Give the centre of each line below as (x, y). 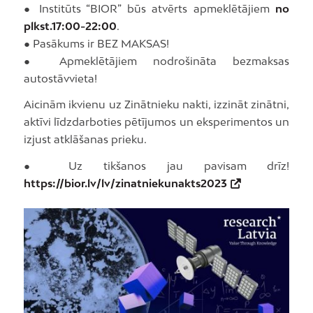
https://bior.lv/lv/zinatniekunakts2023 (125, 183)
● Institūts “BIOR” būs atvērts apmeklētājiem (150, 8)
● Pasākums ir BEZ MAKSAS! (96, 43)
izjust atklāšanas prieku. (85, 139)
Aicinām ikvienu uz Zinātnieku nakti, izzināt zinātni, (156, 104)
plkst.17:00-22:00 (70, 26)
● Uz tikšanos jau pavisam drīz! (156, 166)
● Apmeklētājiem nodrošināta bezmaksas (156, 60)
